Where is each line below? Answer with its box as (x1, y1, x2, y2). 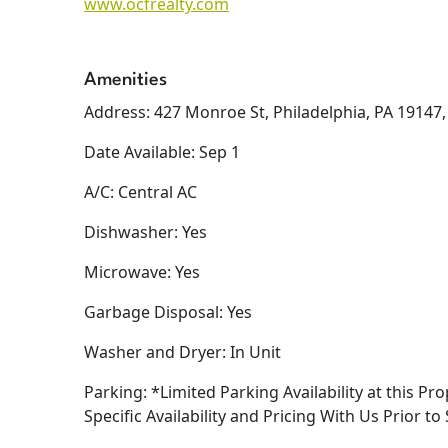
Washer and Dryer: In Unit (84, 341, 281, 364)
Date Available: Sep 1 (84, 141, 240, 164)
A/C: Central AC (84, 181, 197, 204)
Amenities (84, 71, 167, 90)
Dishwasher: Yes (84, 221, 207, 244)
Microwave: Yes (84, 261, 200, 284)
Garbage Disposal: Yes (84, 301, 252, 324)
